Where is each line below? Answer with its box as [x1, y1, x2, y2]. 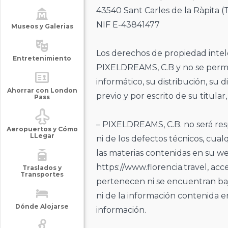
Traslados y [22, 164, 62, 172]
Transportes [20, 170, 64, 178]
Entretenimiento [13, 54, 71, 62]
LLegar [30, 132, 54, 139]
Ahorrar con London [7, 87, 77, 94]
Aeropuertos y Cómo [6, 125, 78, 133]
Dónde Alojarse [15, 203, 69, 210]
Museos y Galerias [11, 22, 73, 30]
